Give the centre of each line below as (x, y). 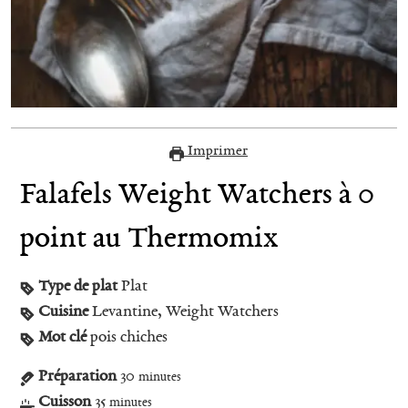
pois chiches (129, 337)
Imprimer (216, 150)
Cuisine (63, 311)
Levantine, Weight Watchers (185, 311)
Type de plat (78, 286)
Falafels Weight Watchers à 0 (197, 194)
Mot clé (62, 337)
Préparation (77, 376)
